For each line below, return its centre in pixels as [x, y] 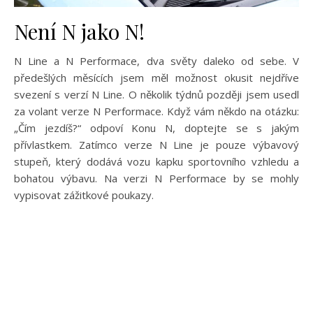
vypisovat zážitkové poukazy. [84, 195]
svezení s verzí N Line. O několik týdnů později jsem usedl [156, 94]
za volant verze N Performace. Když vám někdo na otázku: [156, 111]
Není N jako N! [79, 31]
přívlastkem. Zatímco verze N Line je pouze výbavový [156, 144]
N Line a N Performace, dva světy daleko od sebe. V [156, 60]
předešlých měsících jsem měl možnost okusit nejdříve [156, 77]
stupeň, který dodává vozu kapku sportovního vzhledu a [156, 161]
